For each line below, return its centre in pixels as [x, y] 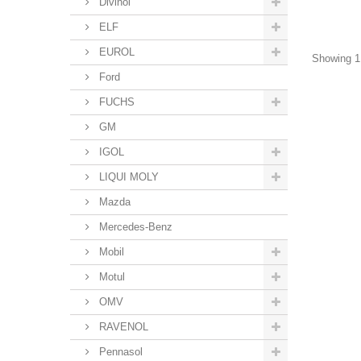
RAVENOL [122, 327]
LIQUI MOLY [127, 177]
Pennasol [119, 352]
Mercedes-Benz [134, 227]
